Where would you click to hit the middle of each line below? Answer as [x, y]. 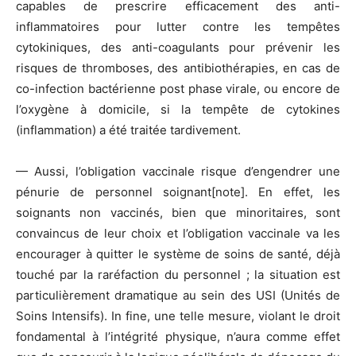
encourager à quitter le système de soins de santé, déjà [178, 254]
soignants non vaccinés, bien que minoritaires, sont [178, 213]
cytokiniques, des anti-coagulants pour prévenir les [178, 48]
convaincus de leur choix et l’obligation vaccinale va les [178, 234]
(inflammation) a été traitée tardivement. [128, 130]
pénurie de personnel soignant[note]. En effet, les [178, 192]
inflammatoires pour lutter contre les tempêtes [178, 27]
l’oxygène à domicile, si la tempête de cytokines [178, 110]
